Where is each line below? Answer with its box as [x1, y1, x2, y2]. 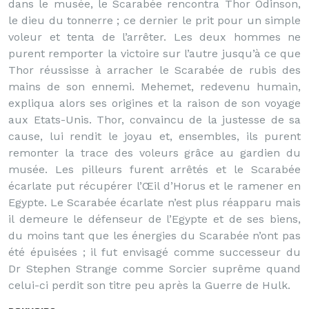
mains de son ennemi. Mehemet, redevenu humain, [8, 80, 301, 93]
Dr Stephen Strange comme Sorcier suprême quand [8, 262, 301, 275]
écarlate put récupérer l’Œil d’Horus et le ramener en [8, 179, 301, 192]
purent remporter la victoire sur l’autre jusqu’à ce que [8, 47, 301, 60]
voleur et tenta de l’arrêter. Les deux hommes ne [8, 30, 301, 43]
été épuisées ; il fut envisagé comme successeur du [8, 246, 301, 259]
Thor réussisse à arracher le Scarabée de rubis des [8, 63, 301, 77]
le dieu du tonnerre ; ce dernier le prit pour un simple [8, 14, 301, 27]
